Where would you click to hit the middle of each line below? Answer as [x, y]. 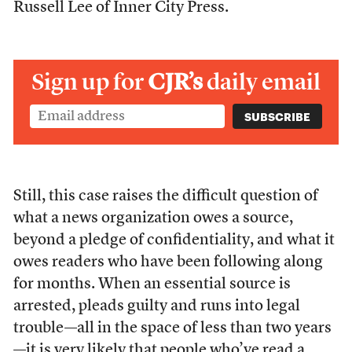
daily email [264, 82]
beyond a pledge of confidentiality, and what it [174, 240]
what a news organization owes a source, [153, 218]
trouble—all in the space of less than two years [172, 328]
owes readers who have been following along [168, 262]
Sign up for [90, 82]
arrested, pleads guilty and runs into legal [156, 306]
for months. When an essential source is [152, 284]
